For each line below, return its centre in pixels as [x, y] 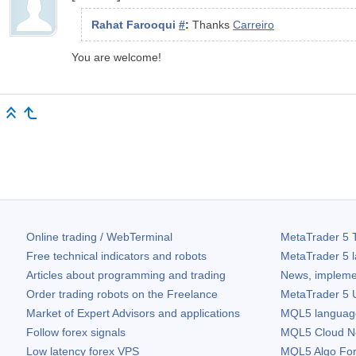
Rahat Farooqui [135, 24]
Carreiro [253, 24]
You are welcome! [116, 57]
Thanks [213, 24]
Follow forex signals [76, 333]
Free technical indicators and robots [116, 256]
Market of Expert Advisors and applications [133, 313]
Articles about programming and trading [126, 275]
